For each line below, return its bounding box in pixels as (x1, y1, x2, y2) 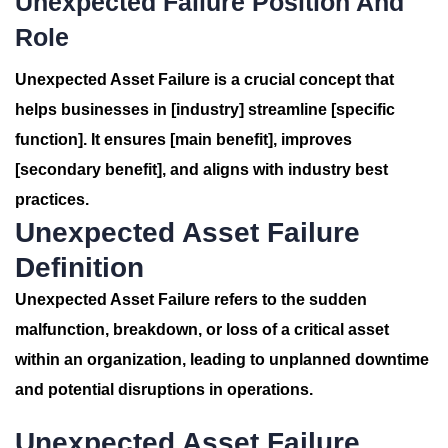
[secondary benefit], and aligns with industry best (15, 161, 388, 178)
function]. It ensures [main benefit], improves (15, 131, 352, 148)
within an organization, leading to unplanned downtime (15, 351, 429, 368)
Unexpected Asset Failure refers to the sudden (15, 291, 367, 308)
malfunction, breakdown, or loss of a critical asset (15, 321, 389, 338)
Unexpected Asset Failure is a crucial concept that (15, 71, 394, 88)
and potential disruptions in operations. (15, 381, 313, 398)
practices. (15, 191, 89, 208)
